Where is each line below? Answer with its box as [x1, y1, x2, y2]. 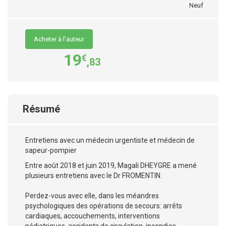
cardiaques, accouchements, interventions [25, 211, 160, 220]
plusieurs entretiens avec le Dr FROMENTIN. [25, 171, 162, 180]
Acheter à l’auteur [34, 35, 84, 43]
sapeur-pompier [25, 146, 77, 154]
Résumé [23, 102, 60, 115]
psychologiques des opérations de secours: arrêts [25, 201, 182, 210]
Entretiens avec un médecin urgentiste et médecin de [25, 136, 195, 144]
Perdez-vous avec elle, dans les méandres [25, 191, 159, 200]
